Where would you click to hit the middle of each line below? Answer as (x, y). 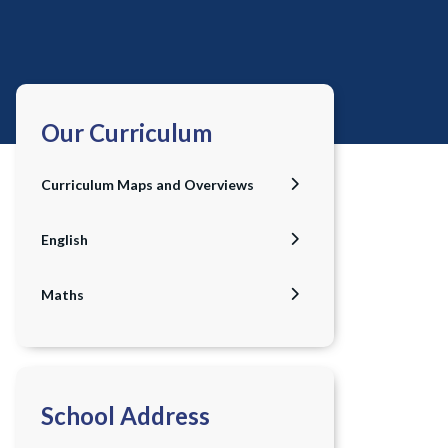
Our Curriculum (126, 132)
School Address (125, 415)
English (64, 239)
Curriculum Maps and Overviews (147, 184)
